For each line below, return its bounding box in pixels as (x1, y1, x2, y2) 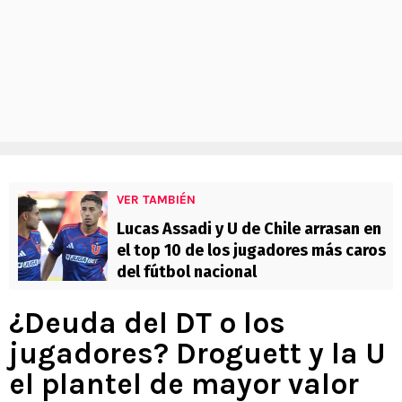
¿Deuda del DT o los (9, 306, 285, 341)
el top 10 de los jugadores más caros (117, 240, 386, 261)
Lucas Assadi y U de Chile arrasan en (117, 219, 381, 240)
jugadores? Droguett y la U (9, 336, 386, 371)
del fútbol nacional (117, 262, 257, 283)
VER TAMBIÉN (117, 192, 196, 208)
